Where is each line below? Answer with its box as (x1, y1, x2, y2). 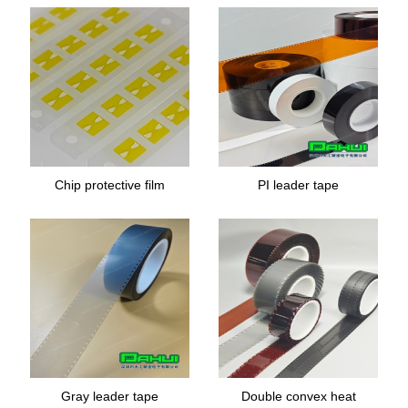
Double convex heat (240, 389, 356, 403)
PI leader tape (258, 178, 339, 192)
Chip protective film (55, 178, 165, 192)
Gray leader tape (61, 389, 158, 403)
